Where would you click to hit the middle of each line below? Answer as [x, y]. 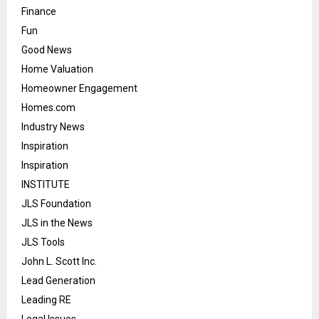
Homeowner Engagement [79, 89]
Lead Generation [58, 281]
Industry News [53, 127]
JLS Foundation [56, 204]
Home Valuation [57, 69]
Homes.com [48, 108]
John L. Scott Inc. [59, 262]
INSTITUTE [46, 185]
